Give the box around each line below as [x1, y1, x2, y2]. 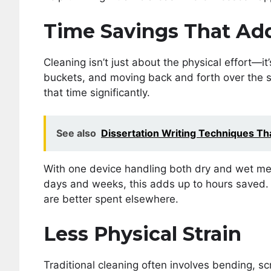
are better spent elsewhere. [44, 193, 178, 205]
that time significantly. [44, 86, 150, 99]
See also [56, 127, 96, 139]
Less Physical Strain [44, 221, 241, 246]
